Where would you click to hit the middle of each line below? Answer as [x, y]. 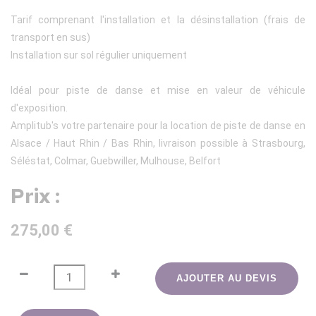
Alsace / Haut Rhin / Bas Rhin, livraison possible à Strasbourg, [158, 143]
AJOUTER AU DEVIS [227, 278]
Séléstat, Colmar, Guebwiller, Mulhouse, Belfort [116, 160]
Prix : [35, 196]
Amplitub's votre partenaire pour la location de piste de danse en [158, 125]
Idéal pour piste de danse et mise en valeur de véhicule [158, 90]
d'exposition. [39, 108]
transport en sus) [50, 37]
